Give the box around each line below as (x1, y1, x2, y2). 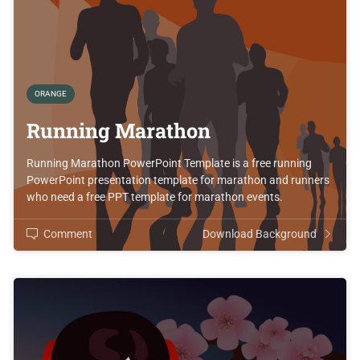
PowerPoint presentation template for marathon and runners (27, 173, 329, 186)
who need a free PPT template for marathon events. (27, 190, 283, 203)
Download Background (202, 227, 317, 240)
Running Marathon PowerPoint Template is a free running (27, 156, 312, 170)
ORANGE (35, 89, 67, 99)
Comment (43, 227, 92, 240)
